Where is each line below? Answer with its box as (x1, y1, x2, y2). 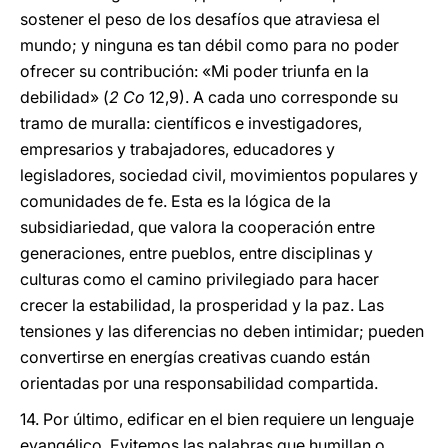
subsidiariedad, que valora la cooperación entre (20, 217, 375, 237)
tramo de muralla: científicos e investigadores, (20, 113, 362, 133)
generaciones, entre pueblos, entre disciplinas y (20, 243, 373, 263)
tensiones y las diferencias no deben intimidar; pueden (20, 321, 424, 341)
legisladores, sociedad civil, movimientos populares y (20, 165, 418, 185)
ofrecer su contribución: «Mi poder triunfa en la (20, 61, 369, 81)
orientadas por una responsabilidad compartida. (20, 373, 386, 393)
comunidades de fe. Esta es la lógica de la (20, 191, 331, 211)
